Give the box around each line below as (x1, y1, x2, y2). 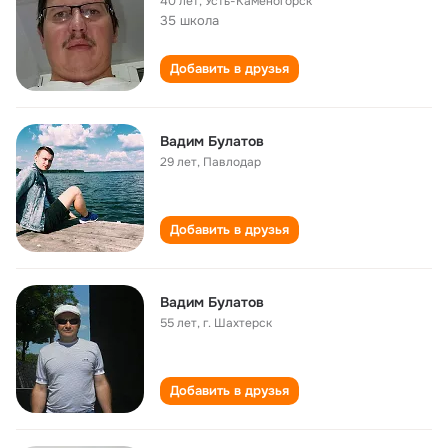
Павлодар (203, 154, 261, 170)
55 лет (160, 315, 197, 331)
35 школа (160, 12, 219, 29)
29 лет (160, 154, 197, 170)
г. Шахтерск (203, 315, 272, 331)
